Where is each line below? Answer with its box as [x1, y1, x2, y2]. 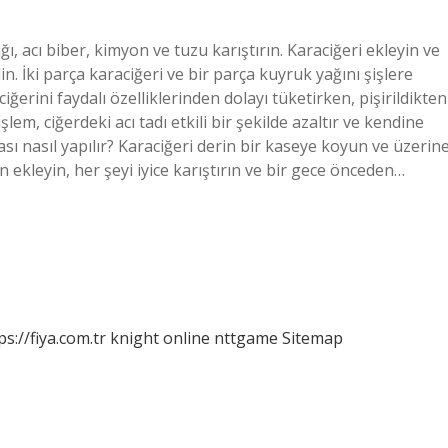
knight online [110, 327, 210, 349]
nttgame [214, 327, 278, 349]
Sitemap [282, 327, 343, 349]
